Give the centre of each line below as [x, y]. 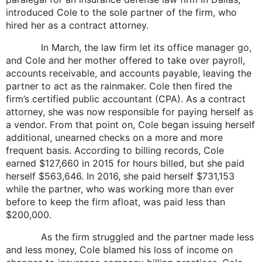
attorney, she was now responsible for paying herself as [130, 111]
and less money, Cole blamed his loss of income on [119, 249]
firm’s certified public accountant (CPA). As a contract [126, 99]
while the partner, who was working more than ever [120, 189]
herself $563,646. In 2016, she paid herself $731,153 [120, 176]
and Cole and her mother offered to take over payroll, [125, 60]
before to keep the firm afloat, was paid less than [116, 201]
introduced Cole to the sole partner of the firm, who [121, 12]
